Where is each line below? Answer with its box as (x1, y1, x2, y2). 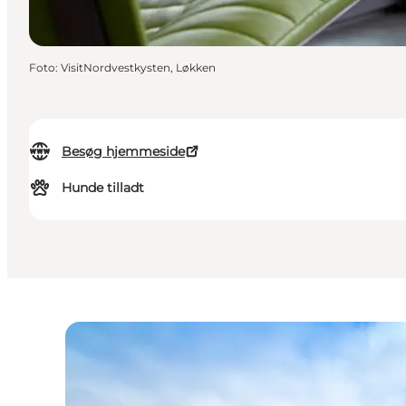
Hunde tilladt (62, 179, 144, 197)
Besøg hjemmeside (62, 143, 185, 160)
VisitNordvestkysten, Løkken (61, 61, 216, 75)
